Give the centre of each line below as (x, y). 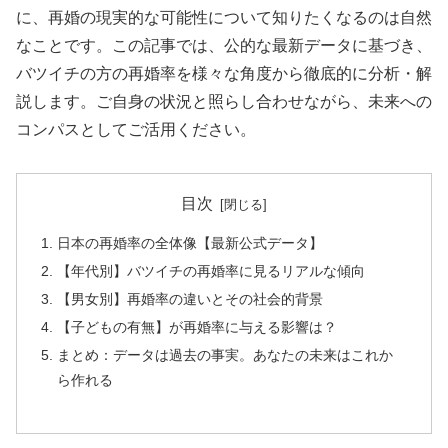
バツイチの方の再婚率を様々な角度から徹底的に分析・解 (224, 73)
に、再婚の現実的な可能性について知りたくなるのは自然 (224, 17)
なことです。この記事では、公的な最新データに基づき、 (224, 45)
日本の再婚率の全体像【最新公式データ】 (190, 243)
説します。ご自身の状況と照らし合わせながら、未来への (224, 101)
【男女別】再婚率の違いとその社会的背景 (190, 298)
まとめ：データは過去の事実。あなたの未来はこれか (225, 354)
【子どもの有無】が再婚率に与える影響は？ (197, 326)
